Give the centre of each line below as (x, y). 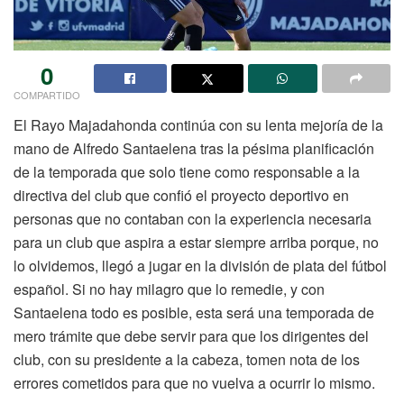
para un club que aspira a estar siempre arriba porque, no (196, 243)
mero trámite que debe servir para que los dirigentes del (191, 336)
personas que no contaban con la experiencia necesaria (193, 219)
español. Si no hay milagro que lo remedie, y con (169, 289)
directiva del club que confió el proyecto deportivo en (181, 196)
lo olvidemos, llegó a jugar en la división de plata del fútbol (200, 266)
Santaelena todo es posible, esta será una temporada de (194, 313)
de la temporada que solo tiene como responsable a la (187, 172)
